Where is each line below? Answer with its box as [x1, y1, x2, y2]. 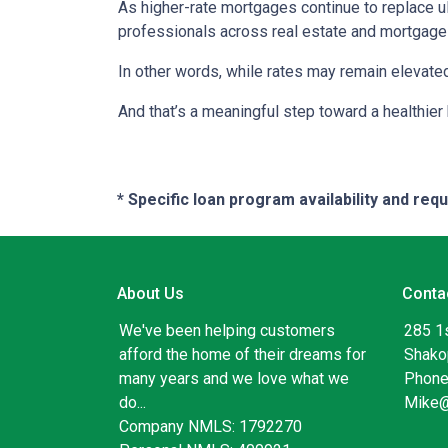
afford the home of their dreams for [119, 345, 366, 365]
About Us [117, 284, 184, 304]
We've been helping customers [119, 321, 335, 341]
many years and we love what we [119, 369, 349, 389]
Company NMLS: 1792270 [119, 417, 302, 437]
